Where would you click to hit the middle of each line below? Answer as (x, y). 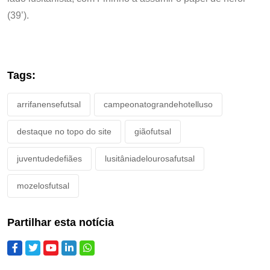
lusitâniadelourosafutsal (150, 159)
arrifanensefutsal (49, 104)
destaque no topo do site (64, 131)
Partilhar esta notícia (61, 222)
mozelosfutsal (43, 186)
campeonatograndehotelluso (158, 104)
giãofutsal (153, 131)
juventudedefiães (49, 159)
